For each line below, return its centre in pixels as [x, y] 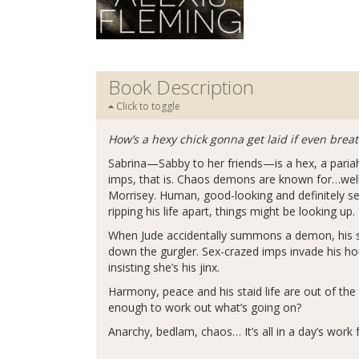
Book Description [181, 87]
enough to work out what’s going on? [205, 308]
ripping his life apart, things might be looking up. [232, 212]
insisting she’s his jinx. [164, 268]
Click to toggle [147, 107]
